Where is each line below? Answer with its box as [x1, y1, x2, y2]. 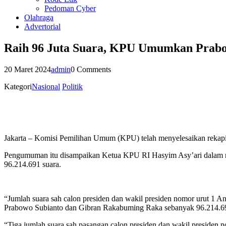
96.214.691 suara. [4, 159, 61, 168]
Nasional [32, 82, 60, 91]
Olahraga [24, 13, 53, 22]
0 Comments [71, 65, 111, 74]
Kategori [4, 82, 32, 91]
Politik [62, 82, 83, 91]
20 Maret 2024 [4, 65, 51, 74]
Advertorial [24, 22, 61, 31]
